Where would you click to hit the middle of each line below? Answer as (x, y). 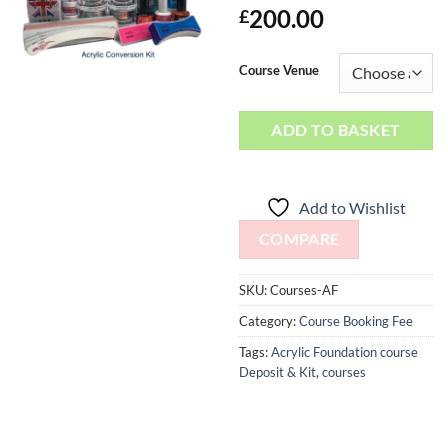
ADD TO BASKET (336, 130)
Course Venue (279, 70)
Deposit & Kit (277, 372)
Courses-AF (304, 290)
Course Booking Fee (356, 321)
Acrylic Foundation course (344, 352)
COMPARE (299, 238)
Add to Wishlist (352, 207)
